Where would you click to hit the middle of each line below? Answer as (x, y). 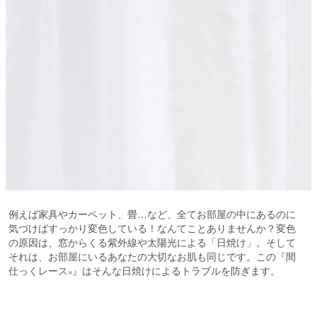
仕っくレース (38, 271)
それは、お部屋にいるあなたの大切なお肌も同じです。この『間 (152, 257)
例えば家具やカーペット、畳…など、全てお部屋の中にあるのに (152, 214)
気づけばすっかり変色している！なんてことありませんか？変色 (152, 228)
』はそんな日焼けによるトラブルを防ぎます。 (176, 271)
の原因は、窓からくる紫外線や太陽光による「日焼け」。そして (152, 242)
